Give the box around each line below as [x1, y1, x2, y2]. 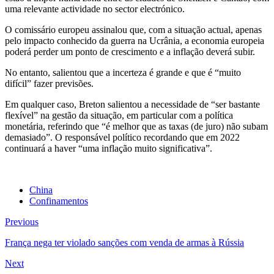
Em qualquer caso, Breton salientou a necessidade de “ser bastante [5, 98, 260, 109]
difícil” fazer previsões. [5, 78, 94, 89]
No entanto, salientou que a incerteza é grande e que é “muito [5, 67, 241, 78]
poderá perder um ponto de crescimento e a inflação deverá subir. [5, 46, 255, 57]
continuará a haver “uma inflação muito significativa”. [5, 143, 212, 154]
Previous [5, 216, 39, 227]
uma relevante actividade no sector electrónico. [5, 3, 185, 14]
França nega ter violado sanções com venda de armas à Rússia [5, 237, 244, 248]
